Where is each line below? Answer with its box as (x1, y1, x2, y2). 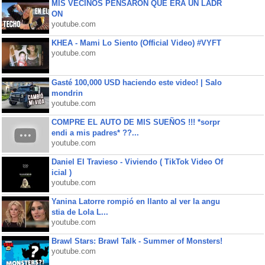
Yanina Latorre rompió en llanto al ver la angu (51, 197, 220, 206)
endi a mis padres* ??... (51, 128, 139, 137)
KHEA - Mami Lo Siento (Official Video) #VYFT (51, 38, 221, 47)
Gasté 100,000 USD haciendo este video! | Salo (51, 78, 222, 87)
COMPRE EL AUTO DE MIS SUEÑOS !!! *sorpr (51, 118, 220, 127)
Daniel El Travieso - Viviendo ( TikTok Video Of (51, 157, 223, 166)
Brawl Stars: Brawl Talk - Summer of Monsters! (51, 237, 222, 245)
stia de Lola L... (51, 208, 108, 216)
